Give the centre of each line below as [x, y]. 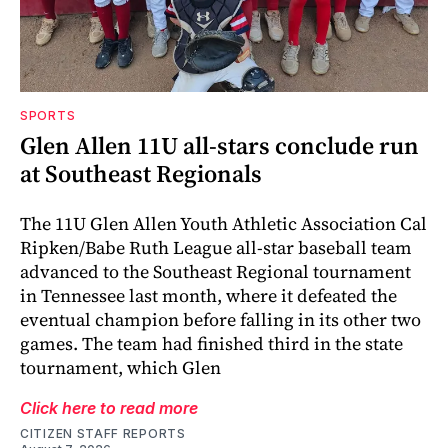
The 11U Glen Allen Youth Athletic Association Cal [223, 223]
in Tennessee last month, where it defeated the [208, 295]
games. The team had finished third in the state [211, 343]
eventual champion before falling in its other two [220, 319]
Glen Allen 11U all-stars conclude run [219, 145]
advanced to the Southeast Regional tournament [215, 271]
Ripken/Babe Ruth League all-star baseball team [216, 247]
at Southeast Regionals [141, 173]
